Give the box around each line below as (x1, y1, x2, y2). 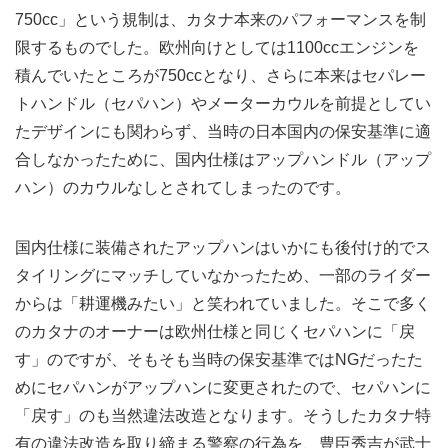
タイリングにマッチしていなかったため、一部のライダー (15, 267, 431, 285)
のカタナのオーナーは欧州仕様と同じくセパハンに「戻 (15, 323, 415, 341)
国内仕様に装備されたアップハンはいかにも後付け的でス (15, 239, 431, 257)
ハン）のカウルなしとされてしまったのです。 (15, 179, 351, 197)
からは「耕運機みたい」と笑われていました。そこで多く (15, 295, 431, 313)
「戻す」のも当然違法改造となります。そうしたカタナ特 (15, 407, 431, 425)
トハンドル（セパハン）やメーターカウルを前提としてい (15, 95, 431, 113)
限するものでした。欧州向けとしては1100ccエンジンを (15, 39, 419, 57)
